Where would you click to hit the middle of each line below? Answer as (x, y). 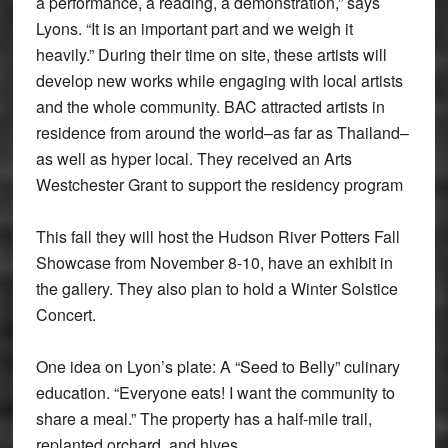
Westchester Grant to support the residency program (219, 185)
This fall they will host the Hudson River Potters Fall (217, 237)
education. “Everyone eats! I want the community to (215, 393)
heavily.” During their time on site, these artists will (211, 55)
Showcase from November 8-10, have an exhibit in (214, 263)
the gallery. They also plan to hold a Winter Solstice (216, 289)
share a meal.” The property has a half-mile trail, (203, 419)
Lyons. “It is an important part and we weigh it (194, 29)
